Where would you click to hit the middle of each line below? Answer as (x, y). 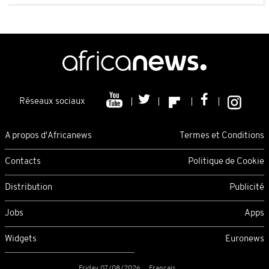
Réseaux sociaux (52, 102)
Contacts (23, 162)
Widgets (21, 239)
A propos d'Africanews (48, 136)
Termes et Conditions (222, 136)
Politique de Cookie (226, 162)
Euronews (245, 239)
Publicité (247, 187)
